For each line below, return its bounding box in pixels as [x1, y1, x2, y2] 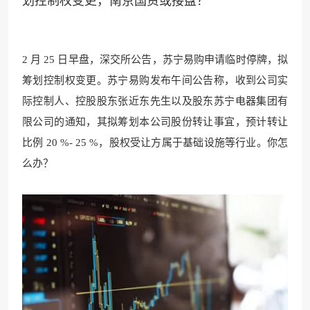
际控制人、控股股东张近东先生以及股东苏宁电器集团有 [22, 95, 288, 107]
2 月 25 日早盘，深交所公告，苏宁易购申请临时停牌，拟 [22, 53, 288, 65]
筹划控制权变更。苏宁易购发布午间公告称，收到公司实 [22, 74, 288, 86]
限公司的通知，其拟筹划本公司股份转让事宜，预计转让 [22, 116, 288, 127]
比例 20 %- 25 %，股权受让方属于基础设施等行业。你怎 [22, 136, 288, 148]
